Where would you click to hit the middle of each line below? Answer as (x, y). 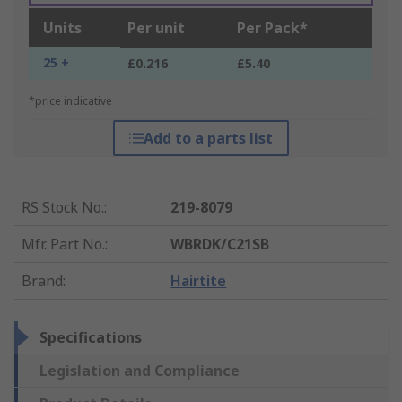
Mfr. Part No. (63, 245)
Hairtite (199, 281)
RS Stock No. (63, 208)
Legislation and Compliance (140, 371)
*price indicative (70, 101)
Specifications (91, 338)
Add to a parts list (208, 139)
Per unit (156, 28)
